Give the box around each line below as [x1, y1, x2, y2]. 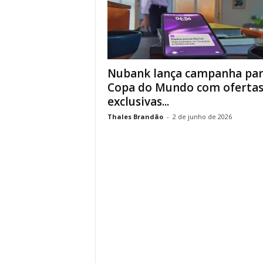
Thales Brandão [107, 112, 163, 121]
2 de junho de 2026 [172, 112, 232, 121]
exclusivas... [107, 94, 169, 109]
